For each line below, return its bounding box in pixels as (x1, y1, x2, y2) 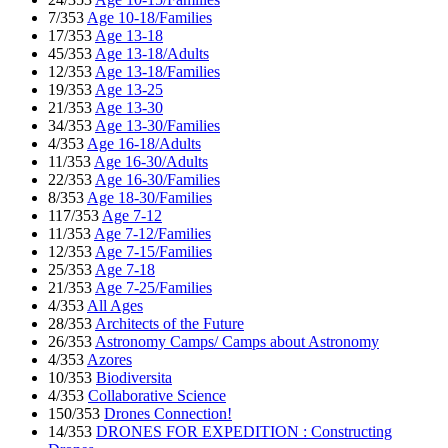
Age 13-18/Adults (95, 45, 209, 63)
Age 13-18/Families (95, 63, 220, 81)
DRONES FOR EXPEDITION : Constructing (96, 423, 392, 441)
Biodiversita (96, 369, 172, 387)
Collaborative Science (88, 387, 226, 405)
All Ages (87, 297, 143, 315)
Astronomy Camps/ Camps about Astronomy (95, 333, 379, 351)
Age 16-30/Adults (94, 153, 208, 171)
